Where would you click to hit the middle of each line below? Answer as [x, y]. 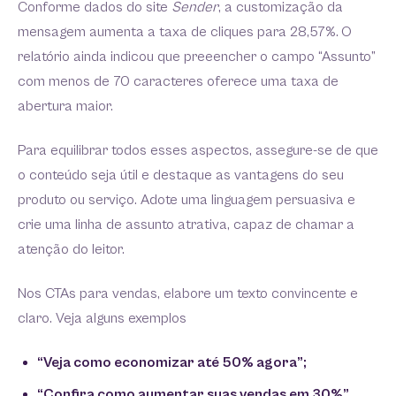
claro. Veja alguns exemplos [102, 318]
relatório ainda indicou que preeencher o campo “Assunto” [197, 57]
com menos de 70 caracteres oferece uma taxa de [178, 81]
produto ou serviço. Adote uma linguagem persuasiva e [187, 200]
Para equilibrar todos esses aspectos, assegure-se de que [198, 150]
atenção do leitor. [71, 249]
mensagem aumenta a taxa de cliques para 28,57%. [178, 32]
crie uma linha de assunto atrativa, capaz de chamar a [186, 225]
